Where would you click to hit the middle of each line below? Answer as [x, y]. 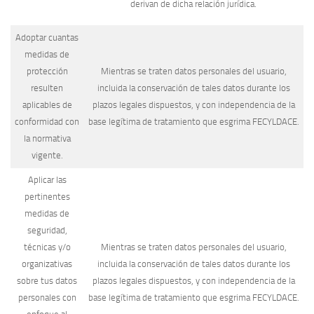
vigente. [47, 155]
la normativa [47, 138]
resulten [47, 88]
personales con [47, 297]
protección [47, 71]
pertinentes [47, 196]
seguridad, [47, 230]
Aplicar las [47, 179]
